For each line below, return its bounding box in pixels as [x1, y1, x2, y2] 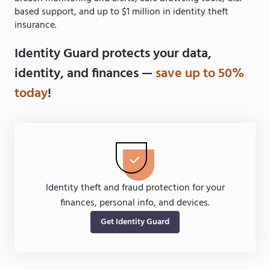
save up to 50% [155, 63, 244, 85]
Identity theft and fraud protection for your [45, 180, 225, 196]
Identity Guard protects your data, [14, 43, 212, 65]
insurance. [14, 17, 59, 34]
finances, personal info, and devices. [60, 195, 210, 212]
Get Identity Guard [101, 215, 169, 230]
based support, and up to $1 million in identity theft [14, 4, 228, 20]
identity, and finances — [14, 63, 155, 85]
